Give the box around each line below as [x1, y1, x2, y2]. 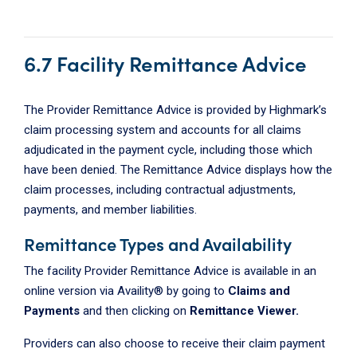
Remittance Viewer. [190, 304, 299, 319]
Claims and [228, 284, 290, 299]
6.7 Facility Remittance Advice [24, 48, 307, 78]
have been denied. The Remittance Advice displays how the [24, 163, 332, 178]
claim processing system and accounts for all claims [24, 123, 301, 138]
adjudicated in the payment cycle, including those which [24, 143, 312, 158]
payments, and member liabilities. [24, 202, 197, 218]
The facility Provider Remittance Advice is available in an [24, 264, 316, 279]
